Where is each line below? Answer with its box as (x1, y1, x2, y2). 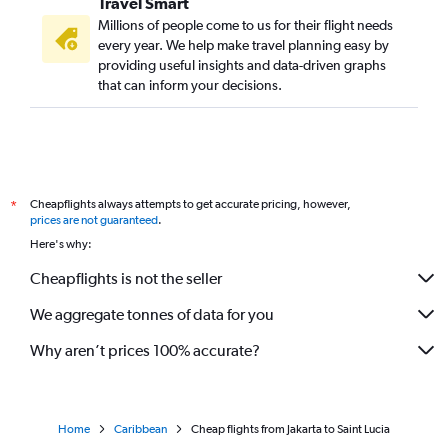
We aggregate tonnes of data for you (30, 304, 274, 324)
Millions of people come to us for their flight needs (98, 17, 393, 33)
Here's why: (30, 237, 92, 251)
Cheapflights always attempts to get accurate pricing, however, (30, 197, 351, 211)
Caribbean (114, 422, 167, 436)
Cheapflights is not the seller (30, 268, 222, 288)
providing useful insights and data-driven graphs (98, 57, 386, 73)
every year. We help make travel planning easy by (98, 37, 389, 53)
